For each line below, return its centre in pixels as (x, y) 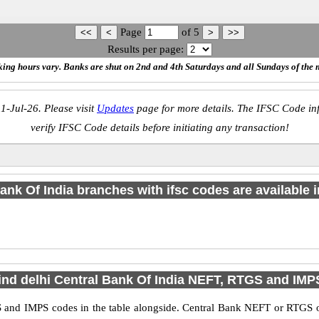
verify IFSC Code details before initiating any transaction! (159, 127)
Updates (115, 108)
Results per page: (145, 49)
